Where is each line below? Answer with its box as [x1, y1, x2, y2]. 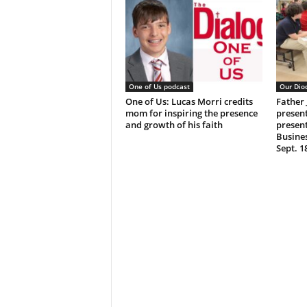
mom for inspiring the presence [125, 107, 258, 120]
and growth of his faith [125, 119, 223, 132]
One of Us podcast [128, 82, 190, 92]
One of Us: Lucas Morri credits [125, 95, 253, 108]
